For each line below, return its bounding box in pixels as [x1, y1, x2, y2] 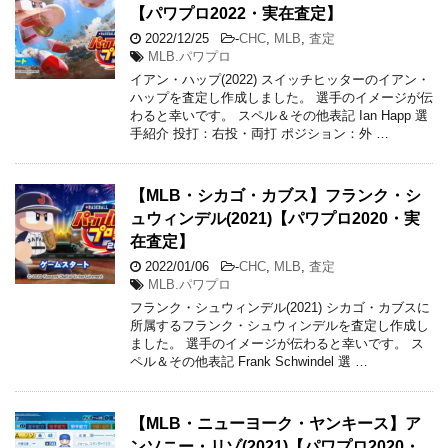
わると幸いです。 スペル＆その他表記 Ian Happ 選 [130, 107, 428, 123]
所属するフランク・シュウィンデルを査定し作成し [130, 317, 429, 333]
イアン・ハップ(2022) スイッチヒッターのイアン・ [130, 71, 430, 87]
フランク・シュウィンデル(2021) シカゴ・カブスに [130, 299, 430, 315]
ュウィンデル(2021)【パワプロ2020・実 [130, 209, 420, 227]
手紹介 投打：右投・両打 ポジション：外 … [130, 125, 389, 141]
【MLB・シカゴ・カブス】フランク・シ [130, 186, 421, 204]
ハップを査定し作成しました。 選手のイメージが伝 [130, 89, 433, 105]
